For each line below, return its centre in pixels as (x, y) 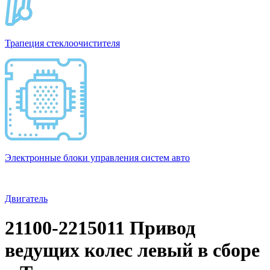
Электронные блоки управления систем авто (97, 158)
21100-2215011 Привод (100, 228)
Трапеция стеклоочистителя (62, 43)
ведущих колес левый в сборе (132, 250)
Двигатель (26, 199)
